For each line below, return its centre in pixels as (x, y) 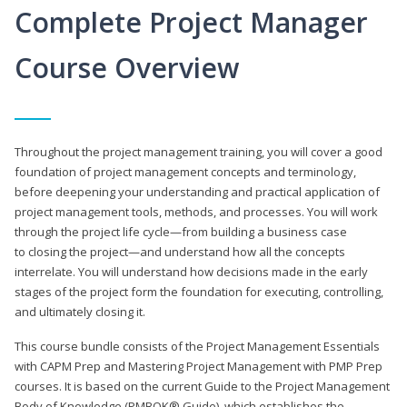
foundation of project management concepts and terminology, (185, 171)
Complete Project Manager (191, 22)
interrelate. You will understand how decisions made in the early (191, 271)
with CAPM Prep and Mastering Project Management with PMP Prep (199, 366)
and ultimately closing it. (80, 311)
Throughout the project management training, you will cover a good (199, 151)
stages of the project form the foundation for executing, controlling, (199, 291)
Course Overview (127, 67)
